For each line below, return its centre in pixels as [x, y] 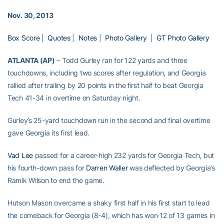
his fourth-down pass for [47, 168]
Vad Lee [20, 155]
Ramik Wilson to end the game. [56, 180]
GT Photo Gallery [183, 38]
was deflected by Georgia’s [171, 168]
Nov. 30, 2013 [30, 15]
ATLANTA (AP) [31, 60]
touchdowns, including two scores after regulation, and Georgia [107, 73]
